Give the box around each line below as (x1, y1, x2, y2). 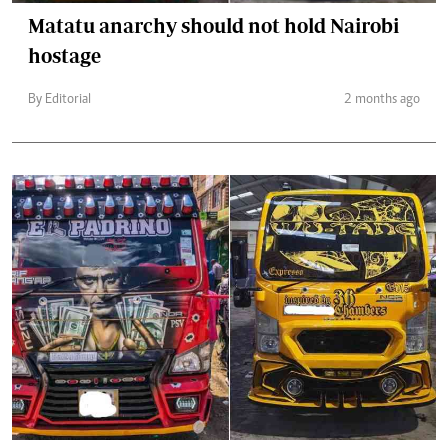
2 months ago (344, 93, 420, 108)
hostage (28, 44, 101, 68)
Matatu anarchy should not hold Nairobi (28, 14, 399, 38)
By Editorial (28, 93, 91, 108)
